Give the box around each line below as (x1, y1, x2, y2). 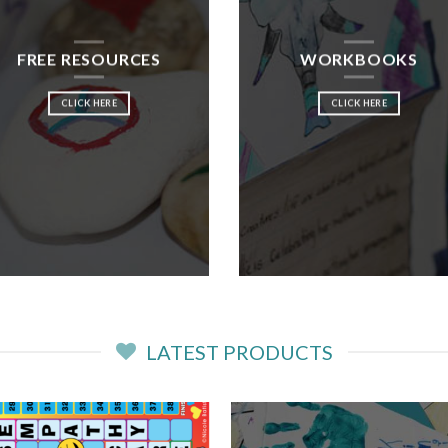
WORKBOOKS (299, 49, 419, 69)
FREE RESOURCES (16, 49, 162, 69)
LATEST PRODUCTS (145, 340, 333, 365)
